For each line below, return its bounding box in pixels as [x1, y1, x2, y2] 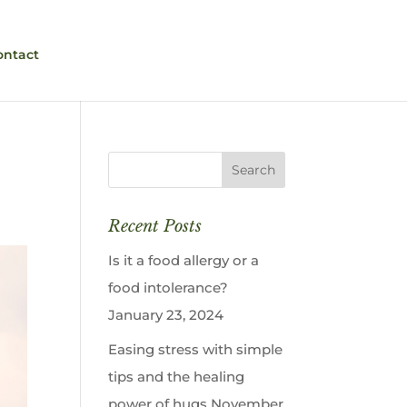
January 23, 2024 [108, 306, 224, 323]
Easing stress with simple [108, 340, 283, 358]
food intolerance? [108, 279, 229, 296]
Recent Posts [108, 216, 203, 236]
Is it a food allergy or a [108, 252, 260, 269]
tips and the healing [108, 367, 245, 385]
